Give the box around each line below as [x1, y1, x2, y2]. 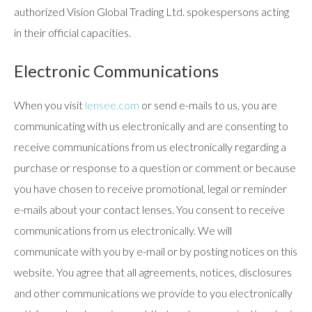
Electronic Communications [14, 61, 219, 81]
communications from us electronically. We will [14, 224, 232, 237]
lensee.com [85, 98, 139, 111]
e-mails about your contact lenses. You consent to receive [14, 203, 285, 216]
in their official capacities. [14, 26, 131, 39]
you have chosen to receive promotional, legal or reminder [14, 182, 287, 195]
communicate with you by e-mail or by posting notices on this [14, 244, 297, 258]
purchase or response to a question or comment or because [14, 161, 296, 174]
